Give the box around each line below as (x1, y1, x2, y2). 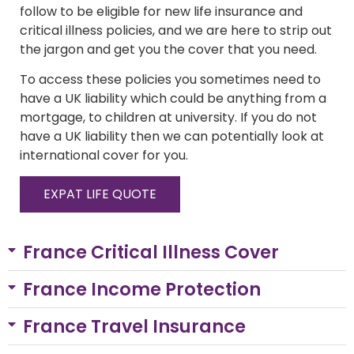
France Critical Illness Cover (23, 239, 280, 265)
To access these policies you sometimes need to (20, 70, 321, 88)
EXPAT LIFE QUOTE (43, 185, 156, 204)
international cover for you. (20, 145, 188, 164)
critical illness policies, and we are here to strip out (20, 21, 332, 40)
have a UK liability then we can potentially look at (20, 126, 324, 145)
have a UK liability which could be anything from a (20, 88, 326, 107)
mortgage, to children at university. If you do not (20, 107, 317, 126)
